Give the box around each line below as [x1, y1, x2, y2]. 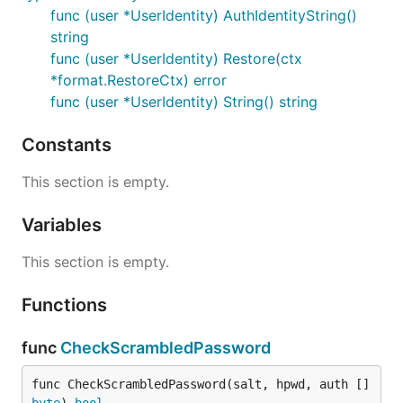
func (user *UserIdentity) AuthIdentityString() [50, 6, 357, 24]
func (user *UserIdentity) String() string [50, 93, 318, 111]
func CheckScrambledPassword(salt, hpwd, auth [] [31, 377, 370, 391]
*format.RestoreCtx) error [50, 71, 227, 89]
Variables [22, 214, 106, 236]
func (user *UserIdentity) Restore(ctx [50, 49, 302, 67]
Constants [22, 134, 116, 156]
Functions [22, 294, 112, 316]
